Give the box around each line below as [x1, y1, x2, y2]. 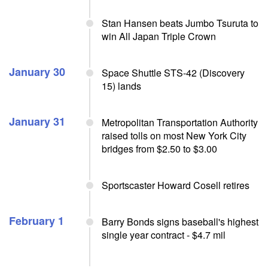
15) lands [102, 79, 141, 93]
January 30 [9, 64, 65, 80]
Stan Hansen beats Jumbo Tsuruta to [102, 16, 258, 30]
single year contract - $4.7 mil [102, 228, 226, 242]
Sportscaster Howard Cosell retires [102, 178, 249, 192]
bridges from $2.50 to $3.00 [102, 142, 217, 156]
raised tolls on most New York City [102, 129, 246, 142]
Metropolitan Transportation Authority [102, 115, 258, 129]
